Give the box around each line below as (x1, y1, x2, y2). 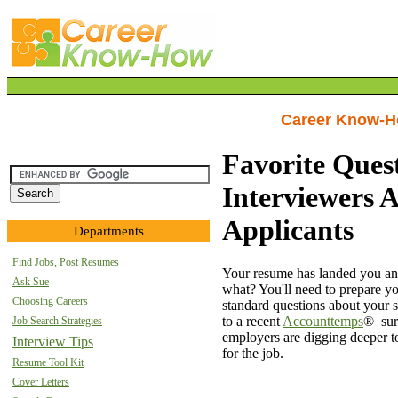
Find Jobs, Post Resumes (12, 256, 119, 268)
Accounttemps (283, 314, 363, 330)
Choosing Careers (12, 295, 88, 307)
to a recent (222, 314, 283, 330)
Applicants (222, 214, 354, 246)
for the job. (222, 346, 291, 362)
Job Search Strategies (12, 314, 102, 327)
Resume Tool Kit (12, 356, 84, 369)
